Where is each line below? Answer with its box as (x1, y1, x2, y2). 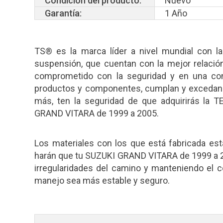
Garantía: (45, 7, 82, 18)
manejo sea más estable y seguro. (34, 175, 170, 186)
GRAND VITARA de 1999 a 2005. (34, 108, 159, 118)
